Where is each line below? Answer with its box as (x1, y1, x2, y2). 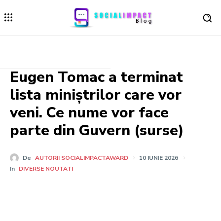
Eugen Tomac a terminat (10, 67, 183, 88)
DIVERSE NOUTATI (19, 164, 73, 173)
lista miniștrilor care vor (10, 85, 182, 106)
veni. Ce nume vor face (10, 103, 169, 123)
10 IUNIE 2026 (139, 154, 178, 162)
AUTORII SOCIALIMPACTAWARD (35, 154, 128, 162)
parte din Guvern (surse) (10, 120, 184, 141)
